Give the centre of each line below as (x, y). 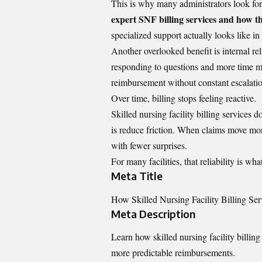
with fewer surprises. (149, 146)
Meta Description (153, 213)
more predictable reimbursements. (173, 252)
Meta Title (137, 176)
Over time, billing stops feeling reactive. (184, 98)
